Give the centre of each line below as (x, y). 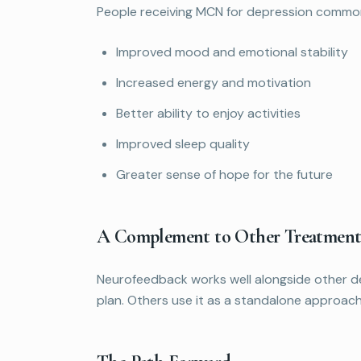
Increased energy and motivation (214, 82)
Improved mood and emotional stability (232, 52)
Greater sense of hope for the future (224, 174)
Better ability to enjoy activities (208, 113)
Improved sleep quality (183, 143)
